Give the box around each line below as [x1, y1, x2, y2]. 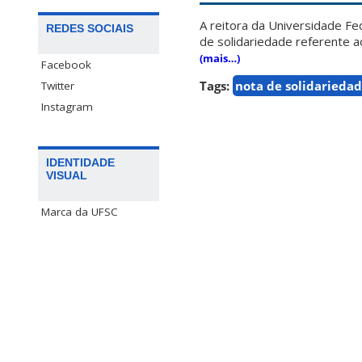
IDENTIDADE [46, 156, 115, 170]
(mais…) [200, 51, 240, 66]
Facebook [41, 57, 91, 73]
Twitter [41, 78, 74, 94]
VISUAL [46, 169, 87, 183]
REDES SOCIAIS [46, 22, 133, 36]
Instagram [41, 99, 93, 115]
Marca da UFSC [41, 204, 118, 220]
